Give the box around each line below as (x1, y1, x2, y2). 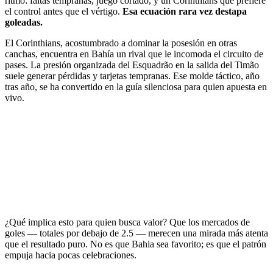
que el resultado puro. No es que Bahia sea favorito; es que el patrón (5, 238, 266, 249)
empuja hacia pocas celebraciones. (5, 249, 136, 260)
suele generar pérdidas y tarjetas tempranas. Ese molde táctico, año (5, 70, 260, 81)
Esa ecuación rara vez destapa (122, 5, 247, 16)
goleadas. (5, 16, 43, 27)
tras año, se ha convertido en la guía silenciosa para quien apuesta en (5, 81, 267, 92)
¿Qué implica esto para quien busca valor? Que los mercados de (5, 216, 250, 227)
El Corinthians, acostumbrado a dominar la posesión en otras (5, 37, 237, 48)
